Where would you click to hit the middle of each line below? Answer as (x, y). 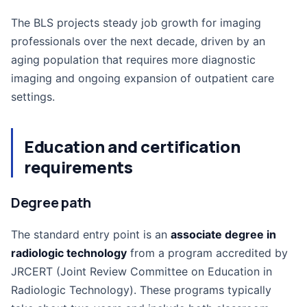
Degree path (51, 202)
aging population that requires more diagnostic (133, 60)
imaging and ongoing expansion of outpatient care (143, 78)
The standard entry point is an (91, 234)
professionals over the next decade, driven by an (138, 41)
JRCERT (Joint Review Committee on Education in (142, 271)
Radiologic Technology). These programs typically (141, 290)
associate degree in (223, 234)
